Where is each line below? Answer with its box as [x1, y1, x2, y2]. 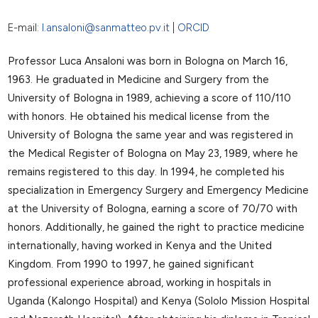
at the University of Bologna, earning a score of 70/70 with [7, 202, 297, 216]
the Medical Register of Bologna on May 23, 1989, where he [7, 147, 298, 160]
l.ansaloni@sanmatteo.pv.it [41, 21, 170, 34]
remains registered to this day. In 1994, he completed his [7, 165, 285, 179]
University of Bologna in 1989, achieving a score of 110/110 [7, 92, 291, 105]
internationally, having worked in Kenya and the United [7, 239, 272, 253]
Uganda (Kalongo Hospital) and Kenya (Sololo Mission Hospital [7, 295, 309, 308]
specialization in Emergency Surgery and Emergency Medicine [7, 184, 309, 197]
